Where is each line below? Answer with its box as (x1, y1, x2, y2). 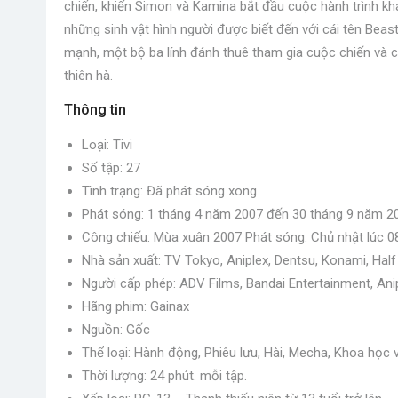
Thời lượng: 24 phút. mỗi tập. (82, 368, 247, 385)
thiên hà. (64, 68, 113, 84)
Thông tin (64, 101, 126, 119)
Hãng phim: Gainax (82, 298, 189, 315)
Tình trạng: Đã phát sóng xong (82, 183, 257, 200)
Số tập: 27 (82, 160, 140, 177)
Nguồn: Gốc (82, 322, 150, 338)
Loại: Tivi (82, 137, 132, 154)
